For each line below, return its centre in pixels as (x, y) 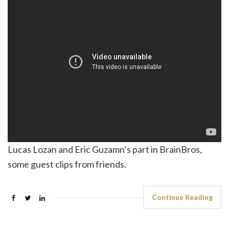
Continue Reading (182, 197)
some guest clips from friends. (67, 164)
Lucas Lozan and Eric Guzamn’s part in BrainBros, (105, 149)
